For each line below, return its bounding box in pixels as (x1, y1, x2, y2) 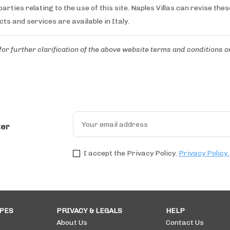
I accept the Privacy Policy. (84, 148, 177, 158)
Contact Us (166, 218, 204, 227)
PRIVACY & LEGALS (56, 206, 122, 215)
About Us (56, 218, 87, 227)
